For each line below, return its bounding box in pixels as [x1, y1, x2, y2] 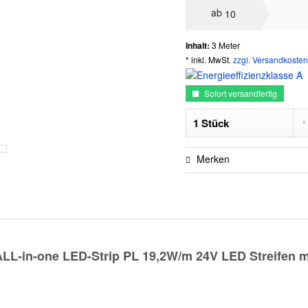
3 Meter [212, 38, 241, 51]
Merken [197, 151, 230, 166]
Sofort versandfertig [202, 87, 278, 99]
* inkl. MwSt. [186, 53, 234, 65]
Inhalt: [186, 38, 212, 52]
